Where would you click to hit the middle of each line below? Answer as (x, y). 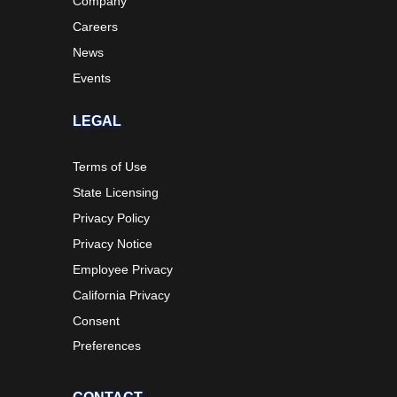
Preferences (107, 345)
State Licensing (116, 192)
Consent (97, 320)
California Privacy (122, 295)
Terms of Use (110, 166)
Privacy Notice (113, 243)
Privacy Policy (112, 218)
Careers (96, 26)
